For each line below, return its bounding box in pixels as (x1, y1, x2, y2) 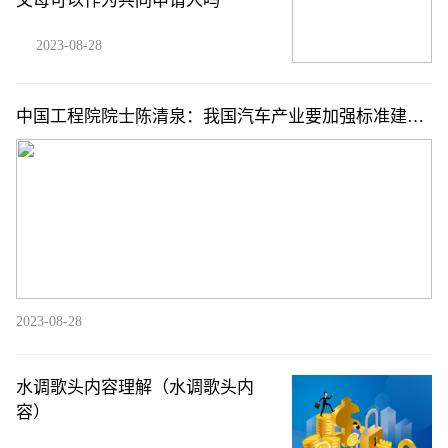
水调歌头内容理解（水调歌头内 (16, 378, 254, 397)
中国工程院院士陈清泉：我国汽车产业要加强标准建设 (16, 107, 424, 126)
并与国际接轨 (16, 132, 118, 151)
